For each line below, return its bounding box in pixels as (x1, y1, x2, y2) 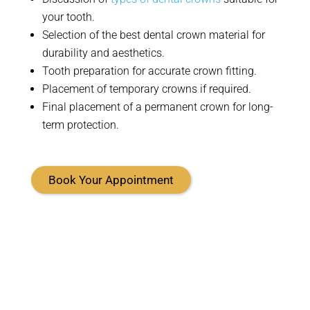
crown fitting (190, 64, 254, 77)
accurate (147, 64, 190, 77)
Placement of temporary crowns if (42, 82, 209, 95)
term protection (42, 118, 116, 131)
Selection (42, 28, 86, 42)
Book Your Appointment (48, 173, 174, 187)
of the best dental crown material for (86, 28, 265, 42)
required (208, 82, 248, 95)
